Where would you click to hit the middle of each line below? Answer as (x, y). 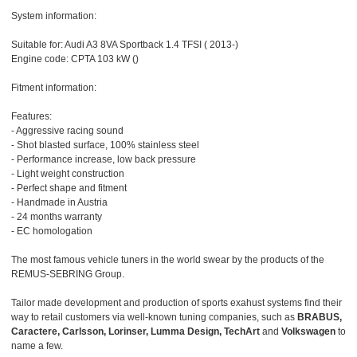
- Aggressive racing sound (67, 131)
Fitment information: (54, 88)
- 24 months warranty (57, 217)
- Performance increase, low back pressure (104, 160)
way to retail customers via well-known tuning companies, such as (154, 318)
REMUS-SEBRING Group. (68, 275)
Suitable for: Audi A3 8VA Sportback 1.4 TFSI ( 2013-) (125, 45)
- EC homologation (52, 231)
